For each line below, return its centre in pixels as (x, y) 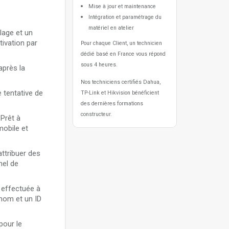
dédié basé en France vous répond (123, 54)
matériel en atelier (111, 28)
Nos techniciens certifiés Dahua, (121, 82)
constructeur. (96, 114)
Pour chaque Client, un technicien (121, 43)
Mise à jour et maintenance (122, 6)
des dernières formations (112, 104)
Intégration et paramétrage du (125, 17)
